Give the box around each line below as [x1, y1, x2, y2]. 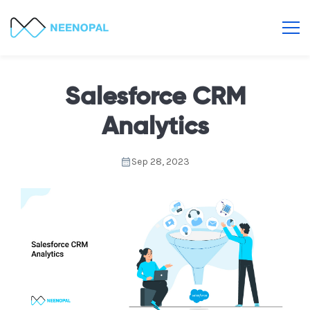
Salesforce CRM [64, 85, 246, 110]
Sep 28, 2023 [131, 156, 190, 167]
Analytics [101, 115, 209, 140]
